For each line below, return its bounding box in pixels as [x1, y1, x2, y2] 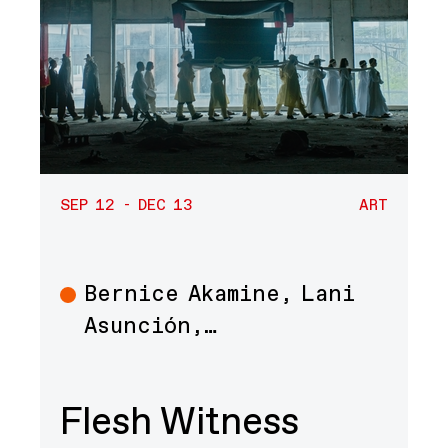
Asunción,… [84, 312, 217, 342]
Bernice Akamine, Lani [84, 280, 356, 310]
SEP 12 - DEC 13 [60, 195, 194, 216]
